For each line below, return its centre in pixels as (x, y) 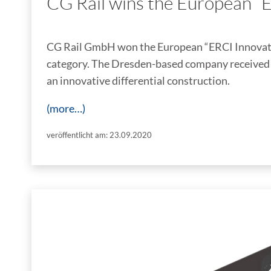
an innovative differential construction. (138, 81)
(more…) (66, 109)
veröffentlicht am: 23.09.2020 (99, 135)
